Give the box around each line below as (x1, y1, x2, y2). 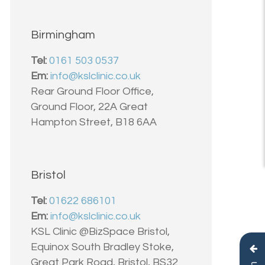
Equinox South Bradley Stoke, (30, 241, 174, 253)
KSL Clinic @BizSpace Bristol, (30, 225, 170, 237)
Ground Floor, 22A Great (30, 101, 148, 112)
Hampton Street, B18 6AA (30, 116, 157, 128)
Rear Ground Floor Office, (30, 85, 154, 97)
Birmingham (30, 28, 95, 41)
